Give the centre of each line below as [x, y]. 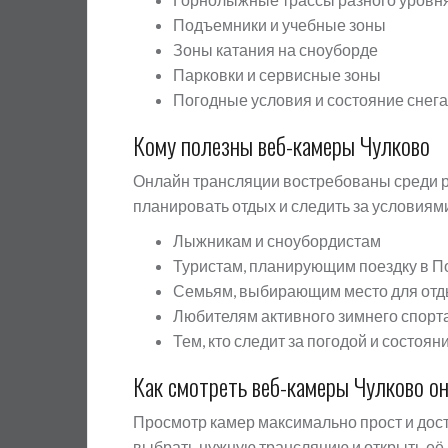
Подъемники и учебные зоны [279, 24]
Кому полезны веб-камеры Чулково [281, 145]
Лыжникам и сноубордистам [277, 240]
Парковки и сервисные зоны [277, 74]
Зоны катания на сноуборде [275, 49]
